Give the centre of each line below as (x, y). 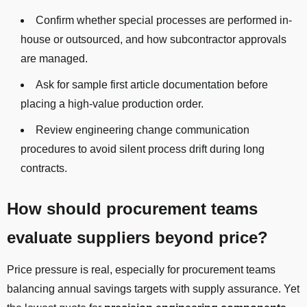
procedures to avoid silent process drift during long (143, 149)
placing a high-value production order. (112, 104)
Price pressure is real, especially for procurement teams (141, 270)
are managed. (54, 59)
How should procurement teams (132, 209)
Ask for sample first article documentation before (152, 85)
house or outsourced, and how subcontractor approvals (153, 40)
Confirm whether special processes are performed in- (164, 21)
